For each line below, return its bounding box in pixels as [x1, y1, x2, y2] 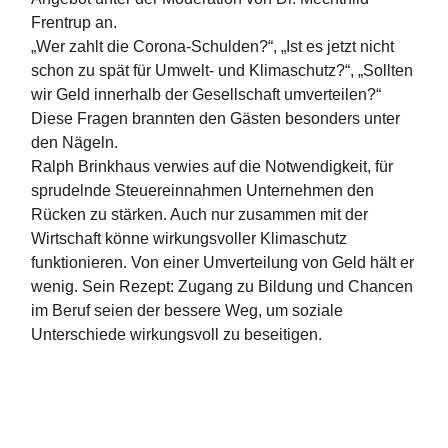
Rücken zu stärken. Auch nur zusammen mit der [31, 206, 369, 224]
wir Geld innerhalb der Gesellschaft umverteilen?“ [31, 86, 382, 104]
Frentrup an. [31, 14, 118, 32]
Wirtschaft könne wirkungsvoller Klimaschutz [31, 230, 348, 248]
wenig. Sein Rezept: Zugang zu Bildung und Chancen [31, 278, 414, 296]
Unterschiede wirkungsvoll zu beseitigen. [31, 326, 323, 344]
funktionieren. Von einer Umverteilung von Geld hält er [31, 254, 415, 272]
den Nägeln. [31, 134, 119, 152]
